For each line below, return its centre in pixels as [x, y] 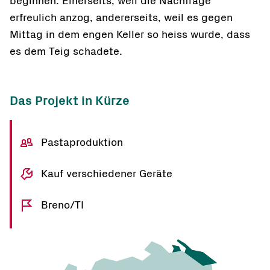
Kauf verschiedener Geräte [107, 174]
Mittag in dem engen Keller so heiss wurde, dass [130, 35]
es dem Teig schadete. [66, 52]
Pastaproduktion [82, 143]
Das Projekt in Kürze [70, 101]
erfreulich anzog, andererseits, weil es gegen [121, 18]
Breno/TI [62, 206]
